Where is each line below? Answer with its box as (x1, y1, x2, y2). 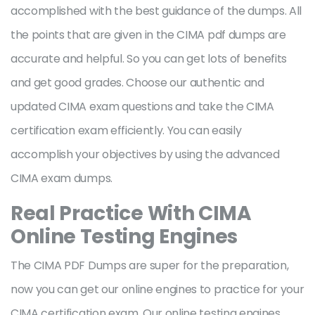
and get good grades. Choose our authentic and (11, 75, 264, 91)
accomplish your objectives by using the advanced (11, 146, 280, 162)
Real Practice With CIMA (11, 200, 252, 227)
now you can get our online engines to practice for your (11, 281, 304, 297)
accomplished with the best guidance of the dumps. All (11, 3, 302, 19)
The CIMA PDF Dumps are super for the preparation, (11, 257, 289, 274)
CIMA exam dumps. (11, 170, 112, 186)
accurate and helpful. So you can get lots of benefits (11, 51, 288, 67)
